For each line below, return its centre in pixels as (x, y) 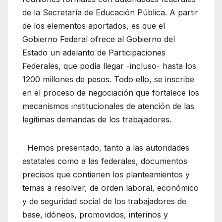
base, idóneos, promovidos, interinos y (95, 214)
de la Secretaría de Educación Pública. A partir (110, 12)
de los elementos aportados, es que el (94, 26)
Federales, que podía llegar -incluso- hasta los (109, 66)
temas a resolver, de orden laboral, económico (111, 188)
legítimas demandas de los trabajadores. (97, 119)
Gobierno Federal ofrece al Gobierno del (99, 39)
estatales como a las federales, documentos (105, 161)
